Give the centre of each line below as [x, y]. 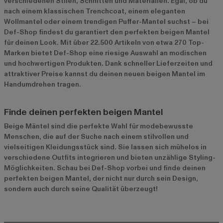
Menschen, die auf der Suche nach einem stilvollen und [96, 136]
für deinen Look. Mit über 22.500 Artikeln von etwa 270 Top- [104, 42]
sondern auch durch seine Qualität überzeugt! [81, 189]
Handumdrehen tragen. [43, 84]
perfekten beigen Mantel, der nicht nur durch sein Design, [101, 178]
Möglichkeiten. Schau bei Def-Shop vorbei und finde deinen [105, 168]
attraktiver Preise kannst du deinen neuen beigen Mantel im [105, 74]
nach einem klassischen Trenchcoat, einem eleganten [95, 11]
